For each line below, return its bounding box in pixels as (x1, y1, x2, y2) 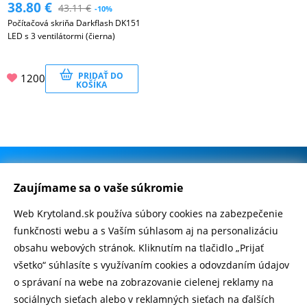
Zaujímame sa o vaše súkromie (14, 180, 183, 195)
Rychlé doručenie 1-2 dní (118, 214, 217, 228)
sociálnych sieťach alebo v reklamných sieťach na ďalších (14, 293, 275, 306)
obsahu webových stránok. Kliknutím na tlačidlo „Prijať (14, 241, 264, 254)
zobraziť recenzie (147, 290, 218, 303)
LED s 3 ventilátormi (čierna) (8, 29, 116, 42)
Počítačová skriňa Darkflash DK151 (8, 16, 141, 29)
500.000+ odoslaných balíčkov (107, 177, 226, 190)
